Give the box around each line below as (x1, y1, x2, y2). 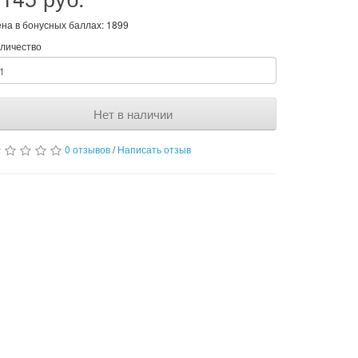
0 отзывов (65, 142, 110, 156)
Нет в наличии (93, 105, 173, 122)
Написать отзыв (117, 142, 191, 156)
